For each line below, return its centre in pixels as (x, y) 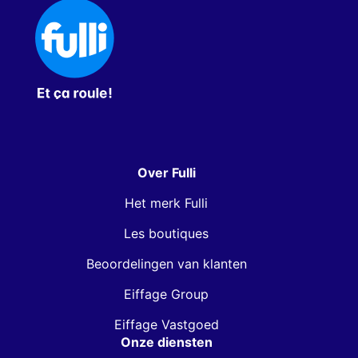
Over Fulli (166, 173)
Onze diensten (166, 342)
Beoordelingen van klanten (166, 264)
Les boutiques (166, 233)
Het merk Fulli (166, 203)
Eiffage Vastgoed (166, 324)
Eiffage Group (166, 294)
